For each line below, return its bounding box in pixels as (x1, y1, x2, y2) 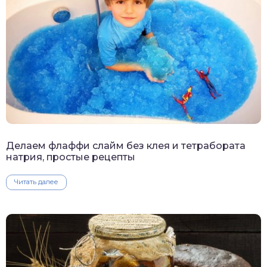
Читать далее (14, 178, 58, 187)
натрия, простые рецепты (6, 151, 135, 163)
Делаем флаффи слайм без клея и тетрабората (6, 140, 246, 152)
